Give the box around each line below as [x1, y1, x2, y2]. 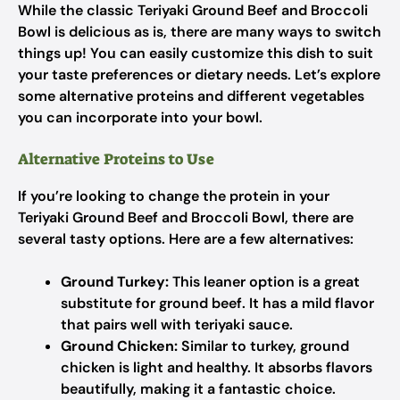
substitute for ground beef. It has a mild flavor [61, 294, 374, 312]
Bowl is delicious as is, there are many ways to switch [18, 22, 381, 41]
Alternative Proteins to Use [18, 149, 214, 169]
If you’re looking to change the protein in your [18, 187, 329, 205]
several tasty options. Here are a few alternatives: [18, 229, 354, 248]
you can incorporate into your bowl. [18, 108, 262, 127]
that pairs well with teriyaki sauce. [61, 315, 293, 334]
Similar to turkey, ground [178, 337, 349, 355]
